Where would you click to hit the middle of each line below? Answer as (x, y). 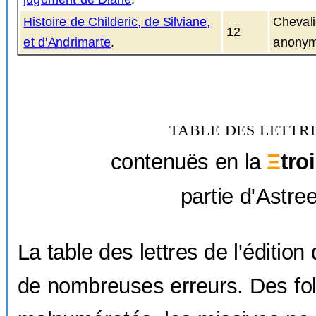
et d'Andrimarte (67, 42)
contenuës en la (189, 162)
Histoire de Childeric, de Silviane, (117, 22)
